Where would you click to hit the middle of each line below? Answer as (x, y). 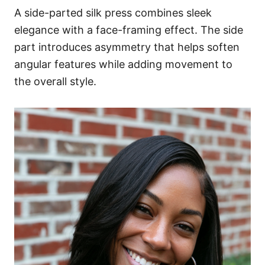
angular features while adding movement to (123, 64)
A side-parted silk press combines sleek (113, 13)
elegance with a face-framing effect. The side (129, 30)
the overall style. (55, 82)
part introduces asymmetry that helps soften (127, 47)
